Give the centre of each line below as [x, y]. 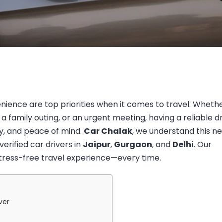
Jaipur [97, 144]
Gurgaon [133, 144]
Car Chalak [108, 131]
